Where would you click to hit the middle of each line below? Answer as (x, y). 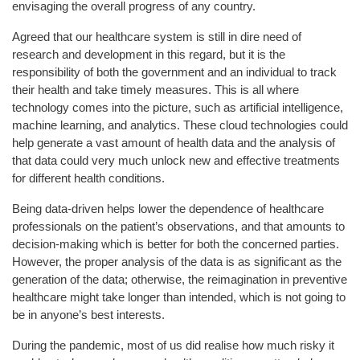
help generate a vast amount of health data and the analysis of (174, 142)
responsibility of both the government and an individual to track (174, 72)
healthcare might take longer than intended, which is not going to (179, 297)
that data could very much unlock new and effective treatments (176, 160)
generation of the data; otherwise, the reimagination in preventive (180, 279)
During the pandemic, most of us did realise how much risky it (173, 345)
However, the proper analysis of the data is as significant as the (177, 261)
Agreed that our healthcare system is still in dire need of (157, 36)
